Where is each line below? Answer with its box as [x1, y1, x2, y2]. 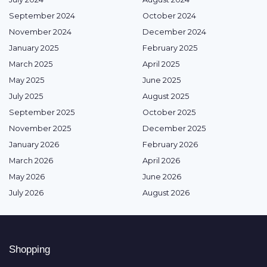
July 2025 [9, 92, 43, 101]
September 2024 [9, 11, 75, 20]
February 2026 [142, 140, 198, 149]
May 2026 [9, 172, 45, 181]
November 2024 [9, 27, 72, 36]
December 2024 [142, 27, 206, 36]
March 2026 [9, 156, 53, 165]
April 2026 [142, 156, 180, 165]
